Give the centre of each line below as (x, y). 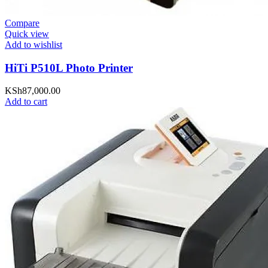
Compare (22, 23)
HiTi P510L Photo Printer (69, 68)
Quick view (27, 33)
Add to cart (26, 102)
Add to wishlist (33, 44)
